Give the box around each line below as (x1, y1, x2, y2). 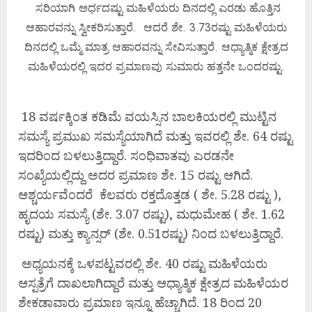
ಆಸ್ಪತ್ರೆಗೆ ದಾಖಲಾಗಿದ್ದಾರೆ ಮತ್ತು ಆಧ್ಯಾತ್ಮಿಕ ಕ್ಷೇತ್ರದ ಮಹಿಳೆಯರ (18, 274, 288, 292)
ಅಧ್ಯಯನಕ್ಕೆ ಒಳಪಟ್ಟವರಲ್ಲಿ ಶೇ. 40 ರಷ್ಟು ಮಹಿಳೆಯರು (18, 255, 267, 272)
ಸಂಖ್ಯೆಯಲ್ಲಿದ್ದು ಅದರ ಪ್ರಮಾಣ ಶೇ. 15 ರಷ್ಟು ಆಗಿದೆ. (18, 166, 253, 184)
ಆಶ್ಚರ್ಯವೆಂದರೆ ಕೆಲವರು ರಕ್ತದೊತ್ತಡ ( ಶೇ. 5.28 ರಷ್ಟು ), (18, 186, 281, 203)
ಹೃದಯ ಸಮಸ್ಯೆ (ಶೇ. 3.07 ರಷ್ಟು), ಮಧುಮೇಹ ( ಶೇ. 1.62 (18, 205, 285, 223)
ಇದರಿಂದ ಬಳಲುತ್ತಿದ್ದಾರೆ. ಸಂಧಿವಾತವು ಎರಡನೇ (18, 147, 234, 164)
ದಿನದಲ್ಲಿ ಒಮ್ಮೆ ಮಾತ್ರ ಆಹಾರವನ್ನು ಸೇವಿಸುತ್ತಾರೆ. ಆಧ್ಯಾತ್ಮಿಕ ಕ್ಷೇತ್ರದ (24, 38, 288, 55)
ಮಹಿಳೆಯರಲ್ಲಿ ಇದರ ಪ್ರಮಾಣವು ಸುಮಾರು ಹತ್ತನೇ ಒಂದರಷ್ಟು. (27, 58, 285, 75)
